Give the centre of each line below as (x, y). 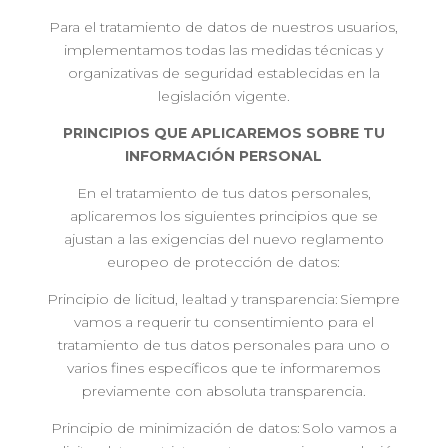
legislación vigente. (223, 96)
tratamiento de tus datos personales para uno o (223, 345)
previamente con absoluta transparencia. (223, 391)
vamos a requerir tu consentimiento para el (223, 322)
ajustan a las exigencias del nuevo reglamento (223, 239)
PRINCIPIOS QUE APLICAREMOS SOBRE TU (223, 133)
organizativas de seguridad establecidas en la (223, 73)
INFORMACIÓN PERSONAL (224, 156)
